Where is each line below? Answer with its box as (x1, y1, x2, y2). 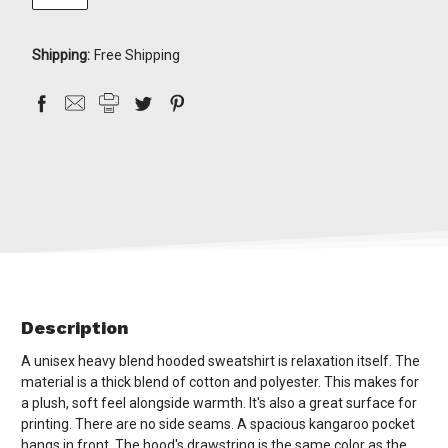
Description (21, 316, 129, 338)
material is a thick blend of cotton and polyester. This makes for (21, 373, 419, 390)
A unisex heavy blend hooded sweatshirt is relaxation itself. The (21, 352, 420, 369)
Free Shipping (94, 46, 181, 63)
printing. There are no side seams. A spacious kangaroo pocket (21, 415, 415, 432)
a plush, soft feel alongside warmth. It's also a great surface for (21, 394, 417, 411)
